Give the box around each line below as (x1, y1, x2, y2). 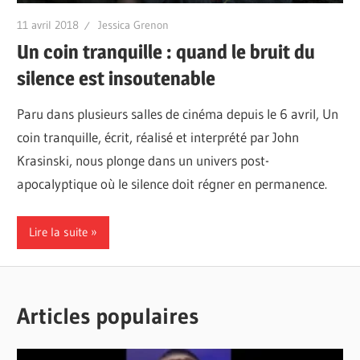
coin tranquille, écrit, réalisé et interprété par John (17, 129, 300, 146)
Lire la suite (29, 224, 88, 240)
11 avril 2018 (17, 17, 80, 32)
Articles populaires (17, 302, 199, 330)
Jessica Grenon (98, 17, 170, 32)
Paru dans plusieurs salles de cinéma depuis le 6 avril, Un (17, 105, 339, 123)
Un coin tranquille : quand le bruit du (17, 39, 316, 63)
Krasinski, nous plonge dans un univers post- (17, 152, 270, 170)
